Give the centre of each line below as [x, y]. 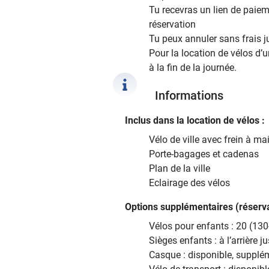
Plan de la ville [180, 168]
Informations [189, 95]
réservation [172, 24]
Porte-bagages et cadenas [204, 154]
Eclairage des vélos [189, 183]
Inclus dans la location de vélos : [195, 120]
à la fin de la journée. [193, 67]
